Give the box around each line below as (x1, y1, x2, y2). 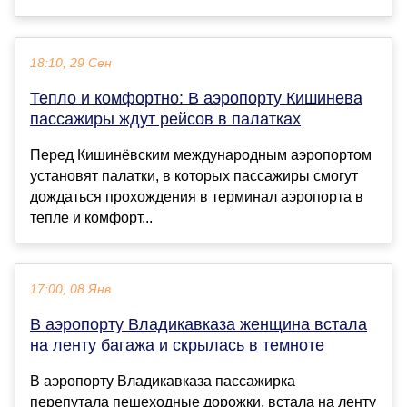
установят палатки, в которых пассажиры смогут (30, 168, 358, 184)
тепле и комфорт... (30, 210, 153, 226)
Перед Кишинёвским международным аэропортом (30, 147, 372, 164)
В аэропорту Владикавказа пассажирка (30, 373, 295, 390)
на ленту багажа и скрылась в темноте (30, 336, 324, 355)
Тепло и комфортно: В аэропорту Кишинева (30, 89, 362, 108)
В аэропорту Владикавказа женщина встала (30, 315, 367, 334)
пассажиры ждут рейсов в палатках (30, 110, 301, 129)
